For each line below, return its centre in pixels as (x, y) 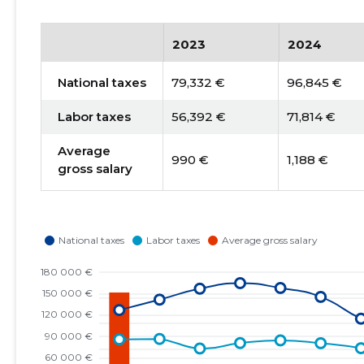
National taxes (102, 82)
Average (84, 151)
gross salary (95, 169)
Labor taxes (94, 117)
